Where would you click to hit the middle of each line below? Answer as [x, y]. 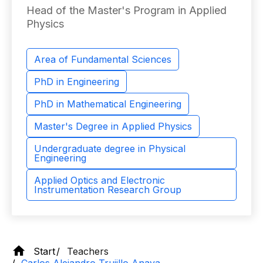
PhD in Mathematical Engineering [108, 104]
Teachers [88, 251]
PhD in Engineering [77, 82]
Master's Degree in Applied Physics [113, 126]
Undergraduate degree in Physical [110, 149]
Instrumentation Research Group [108, 190]
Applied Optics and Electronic [100, 180]
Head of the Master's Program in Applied [127, 10]
